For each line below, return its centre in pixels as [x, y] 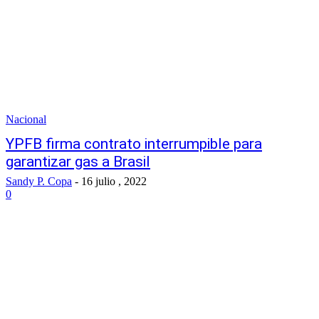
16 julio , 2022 [114, 181]
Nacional [26, 119]
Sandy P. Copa [39, 181]
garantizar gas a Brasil [78, 162]
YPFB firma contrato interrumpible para [134, 144]
